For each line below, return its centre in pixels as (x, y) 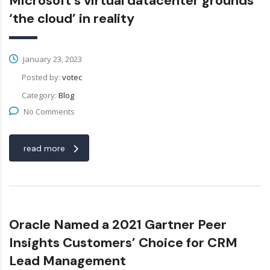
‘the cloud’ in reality (72, 19)
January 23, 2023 (52, 59)
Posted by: (42, 77)
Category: (40, 96)
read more (44, 149)
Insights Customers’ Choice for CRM (123, 243)
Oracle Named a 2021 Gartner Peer (118, 225)
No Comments (49, 112)
